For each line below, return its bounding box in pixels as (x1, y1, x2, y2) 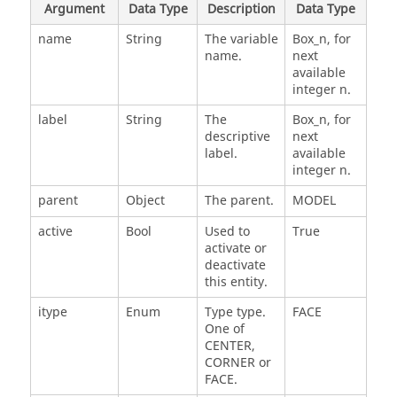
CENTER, (204, 336, 255, 355)
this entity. (204, 272, 268, 292)
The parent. (204, 191, 274, 210)
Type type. (204, 302, 266, 322)
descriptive (204, 127, 270, 146)
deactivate (204, 255, 266, 275)
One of (204, 319, 245, 339)
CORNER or (204, 353, 271, 372)
